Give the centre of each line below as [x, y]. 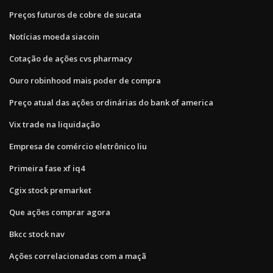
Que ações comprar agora [60, 212]
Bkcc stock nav [37, 234]
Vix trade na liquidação [55, 124]
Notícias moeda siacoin [54, 36]
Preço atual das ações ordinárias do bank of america [111, 102]
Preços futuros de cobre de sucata [75, 14]
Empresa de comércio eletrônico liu [78, 146]
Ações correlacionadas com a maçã [78, 256]
